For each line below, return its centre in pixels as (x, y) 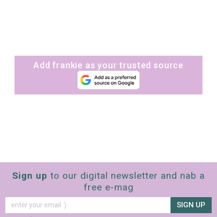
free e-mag (108, 187)
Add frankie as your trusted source (108, 65)
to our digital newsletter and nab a (126, 176)
